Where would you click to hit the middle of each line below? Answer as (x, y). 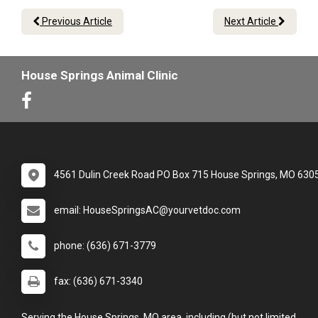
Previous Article (76, 22)
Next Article (251, 22)
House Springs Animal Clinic (100, 76)
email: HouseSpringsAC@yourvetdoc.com (147, 210)
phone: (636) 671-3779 (105, 246)
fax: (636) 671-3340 (98, 281)
